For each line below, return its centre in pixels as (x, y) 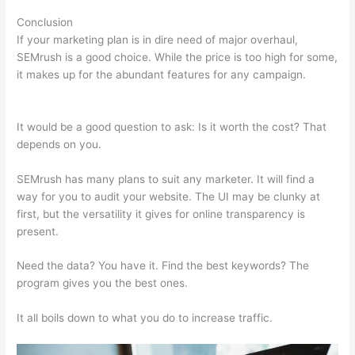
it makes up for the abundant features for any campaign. (162, 74)
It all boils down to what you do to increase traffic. (145, 318)
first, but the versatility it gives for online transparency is (161, 214)
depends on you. (59, 144)
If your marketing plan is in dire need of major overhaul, (158, 39)
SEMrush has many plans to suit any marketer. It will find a (166, 179)
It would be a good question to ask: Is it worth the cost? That (172, 126)
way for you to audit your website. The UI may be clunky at (169, 196)
